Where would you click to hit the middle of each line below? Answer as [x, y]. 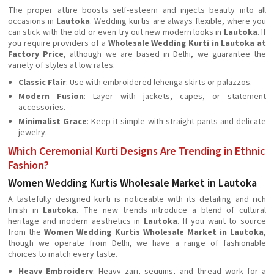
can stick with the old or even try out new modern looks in [116, 32]
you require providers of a [58, 43]
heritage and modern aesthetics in [76, 221]
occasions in [32, 21]
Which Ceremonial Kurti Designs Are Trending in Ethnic [137, 151]
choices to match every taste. [63, 254]
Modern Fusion [51, 97]
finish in [26, 210]
